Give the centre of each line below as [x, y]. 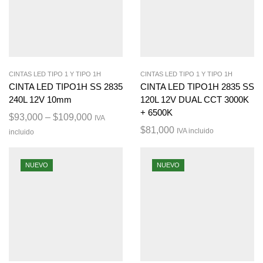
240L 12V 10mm [40, 100]
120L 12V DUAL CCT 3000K [195, 100]
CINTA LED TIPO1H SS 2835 [66, 87]
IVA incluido [195, 131]
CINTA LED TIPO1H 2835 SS [197, 87]
